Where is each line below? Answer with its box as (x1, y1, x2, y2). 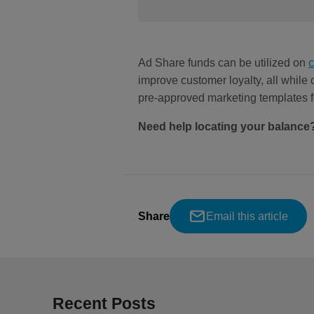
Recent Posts (53, 294, 156, 313)
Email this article (206, 210, 288, 222)
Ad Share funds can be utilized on (138, 57, 308, 69)
